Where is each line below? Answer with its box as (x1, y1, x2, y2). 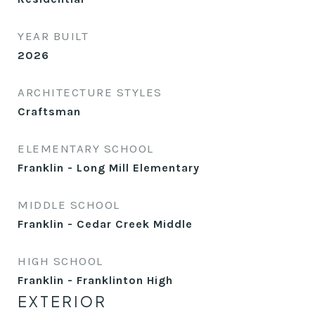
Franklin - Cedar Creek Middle (18, 217, 193, 231)
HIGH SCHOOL (18, 254, 103, 268)
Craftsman (18, 105, 81, 118)
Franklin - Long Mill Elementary (18, 161, 200, 174)
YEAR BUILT (18, 29, 89, 43)
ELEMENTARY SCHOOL (18, 141, 154, 155)
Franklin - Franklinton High (18, 274, 173, 287)
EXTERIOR (18, 292, 107, 311)
